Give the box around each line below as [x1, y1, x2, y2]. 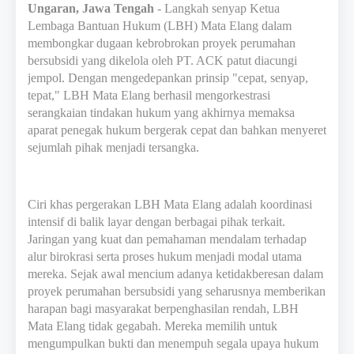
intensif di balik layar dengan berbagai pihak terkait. [28, 214, 285, 228]
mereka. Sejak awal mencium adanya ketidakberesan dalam [28, 266, 323, 281]
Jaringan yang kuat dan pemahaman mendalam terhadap [28, 232, 307, 246]
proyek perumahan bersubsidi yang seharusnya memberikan [28, 284, 326, 298]
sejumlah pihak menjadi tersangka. [28, 140, 199, 154]
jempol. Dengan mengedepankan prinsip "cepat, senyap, [28, 70, 308, 85]
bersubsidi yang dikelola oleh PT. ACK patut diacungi [28, 53, 297, 67]
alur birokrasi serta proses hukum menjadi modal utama [28, 249, 302, 263]
